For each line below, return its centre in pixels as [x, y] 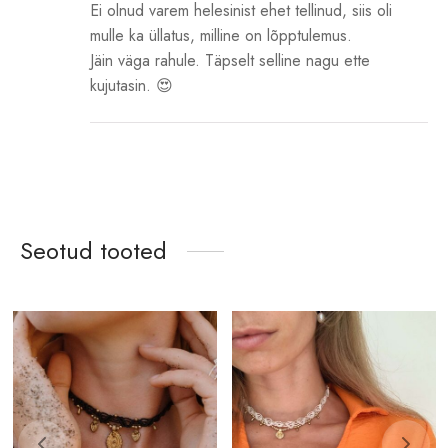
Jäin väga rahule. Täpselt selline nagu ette [230, 60]
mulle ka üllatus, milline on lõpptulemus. [221, 35]
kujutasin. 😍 [131, 85]
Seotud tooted [93, 250]
